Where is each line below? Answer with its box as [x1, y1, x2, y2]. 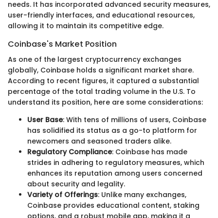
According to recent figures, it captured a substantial [8, 75, 199, 86]
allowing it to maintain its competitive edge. [8, 20, 163, 31]
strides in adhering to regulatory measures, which [27, 157, 204, 167]
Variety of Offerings [27, 189, 98, 200]
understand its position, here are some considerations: [8, 97, 203, 107]
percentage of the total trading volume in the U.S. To [8, 86, 196, 96]
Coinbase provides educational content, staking [27, 200, 200, 210]
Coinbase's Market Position [8, 38, 117, 50]
